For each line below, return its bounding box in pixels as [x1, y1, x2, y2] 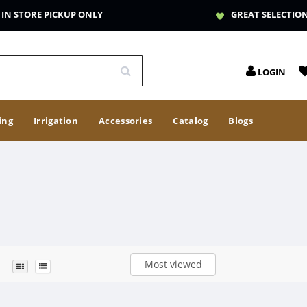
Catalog [173, 114, 208, 127]
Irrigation [34, 114, 79, 127]
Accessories [99, 114, 153, 127]
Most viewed [144, 258, 202, 271]
